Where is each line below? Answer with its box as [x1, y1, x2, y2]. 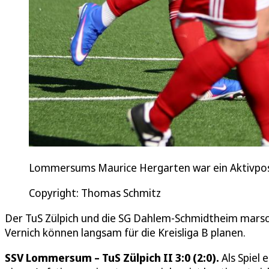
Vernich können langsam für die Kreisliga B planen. [5, 225, 246, 240]
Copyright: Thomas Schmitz [29, 186, 161, 201]
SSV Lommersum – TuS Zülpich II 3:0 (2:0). [5, 250, 219, 265]
